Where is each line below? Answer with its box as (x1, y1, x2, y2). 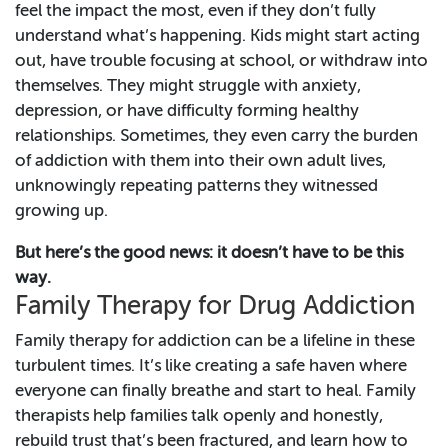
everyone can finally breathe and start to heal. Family (15, 383, 416, 401)
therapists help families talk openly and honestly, (15, 408, 383, 426)
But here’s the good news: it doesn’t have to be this (15, 245, 403, 263)
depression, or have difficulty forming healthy (15, 103, 359, 121)
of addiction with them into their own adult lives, (15, 153, 386, 171)
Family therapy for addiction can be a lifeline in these (15, 333, 415, 351)
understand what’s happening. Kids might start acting (15, 28, 420, 46)
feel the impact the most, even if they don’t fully (15, 3, 376, 21)
